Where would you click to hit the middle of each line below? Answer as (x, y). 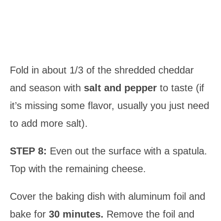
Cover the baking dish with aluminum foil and (108, 197)
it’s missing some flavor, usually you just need (110, 106)
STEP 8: (30, 151)
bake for (29, 214)
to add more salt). (49, 124)
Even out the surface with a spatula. (129, 151)
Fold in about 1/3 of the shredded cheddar (102, 70)
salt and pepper (122, 88)
